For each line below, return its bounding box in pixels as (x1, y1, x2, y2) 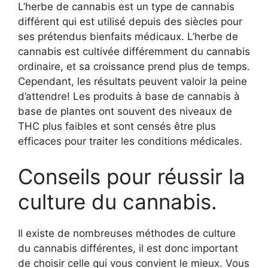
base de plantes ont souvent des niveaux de (18, 105, 232, 117)
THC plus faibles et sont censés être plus (18, 120, 216, 132)
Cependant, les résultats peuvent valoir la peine (18, 75, 247, 87)
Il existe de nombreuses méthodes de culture (18, 227, 236, 240)
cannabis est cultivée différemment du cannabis (18, 45, 250, 57)
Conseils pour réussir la (18, 164, 245, 190)
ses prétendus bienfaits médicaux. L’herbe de (18, 30, 238, 42)
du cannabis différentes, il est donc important (18, 242, 238, 255)
